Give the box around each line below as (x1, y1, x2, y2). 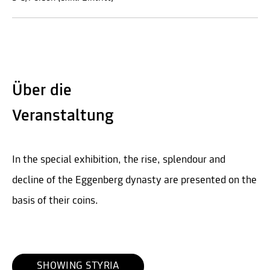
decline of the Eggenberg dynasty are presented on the (12, 174, 257, 186)
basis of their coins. (12, 195, 101, 207)
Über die (12, 82, 72, 99)
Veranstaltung (12, 107, 114, 125)
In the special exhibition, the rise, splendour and (12, 154, 225, 166)
